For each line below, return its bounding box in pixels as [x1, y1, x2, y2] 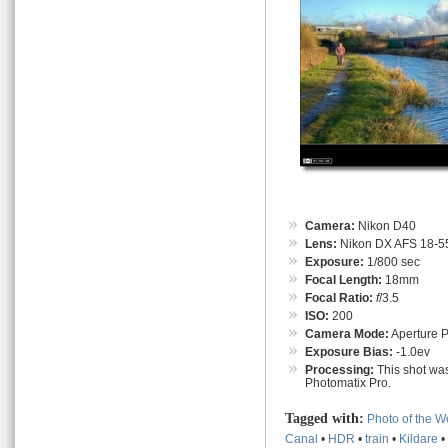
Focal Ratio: [305, 290, 373, 304]
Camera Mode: [305, 326, 389, 340]
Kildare [399, 431, 438, 445]
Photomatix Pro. [305, 375, 391, 389]
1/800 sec [364, 254, 420, 268]
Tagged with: [285, 410, 364, 426]
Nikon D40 [355, 218, 416, 232]
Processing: [305, 362, 374, 376]
